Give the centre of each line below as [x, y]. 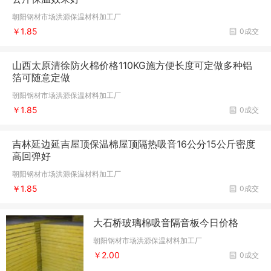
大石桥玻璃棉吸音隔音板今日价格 [166, 223]
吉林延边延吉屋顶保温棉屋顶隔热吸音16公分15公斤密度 [134, 144]
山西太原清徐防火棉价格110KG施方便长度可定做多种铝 [132, 66]
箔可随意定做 [41, 78]
